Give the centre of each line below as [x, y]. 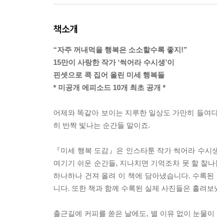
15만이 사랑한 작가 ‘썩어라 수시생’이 [114, 62]
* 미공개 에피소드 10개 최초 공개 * [109, 88]
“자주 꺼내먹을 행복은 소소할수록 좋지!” [120, 50]
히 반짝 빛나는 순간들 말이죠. [102, 125]
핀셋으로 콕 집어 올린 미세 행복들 [109, 75]
